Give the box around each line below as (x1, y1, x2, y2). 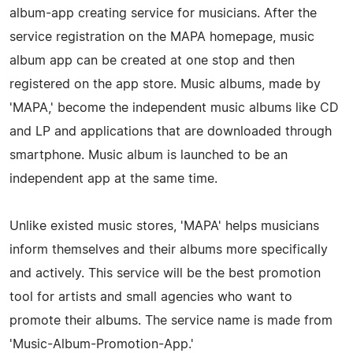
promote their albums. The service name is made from (9, 314, 333, 327)
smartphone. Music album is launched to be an (9, 148, 288, 162)
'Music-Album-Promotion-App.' (9, 337, 194, 351)
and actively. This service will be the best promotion (9, 266, 321, 280)
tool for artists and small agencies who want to (9, 290, 292, 303)
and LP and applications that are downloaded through (9, 124, 332, 138)
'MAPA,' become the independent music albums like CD (9, 101, 339, 114)
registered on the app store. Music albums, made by (9, 77, 321, 91)
